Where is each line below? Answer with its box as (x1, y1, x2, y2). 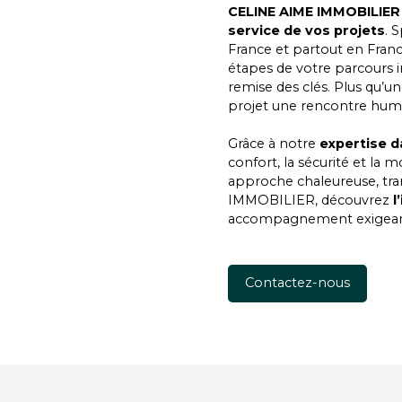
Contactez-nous (245, 275, 350, 292)
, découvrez (315, 191, 393, 208)
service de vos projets (228, 22, 385, 39)
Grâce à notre (228, 135, 319, 152)
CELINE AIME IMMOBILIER (228, 3, 400, 20)
